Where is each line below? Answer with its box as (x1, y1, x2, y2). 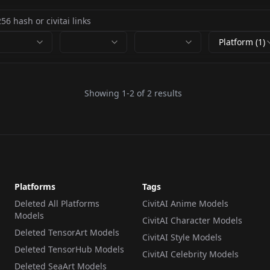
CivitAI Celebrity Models (142, 248, 239, 260)
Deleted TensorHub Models (14, 243, 124, 255)
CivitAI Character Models (142, 215, 242, 226)
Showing (84, 87, 122, 99)
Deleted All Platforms (14, 198, 99, 209)
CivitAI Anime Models (142, 198, 228, 209)
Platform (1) (218, 36, 265, 48)
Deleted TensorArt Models (14, 227, 119, 238)
